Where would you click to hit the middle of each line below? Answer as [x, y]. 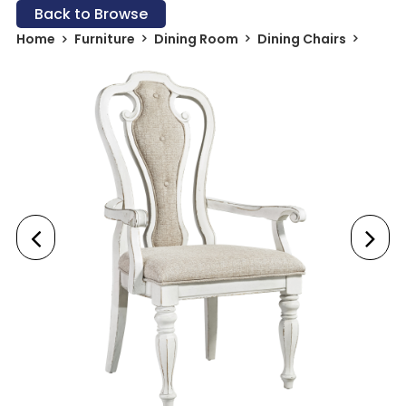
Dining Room [196, 39]
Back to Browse [91, 14]
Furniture [104, 39]
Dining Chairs [301, 39]
